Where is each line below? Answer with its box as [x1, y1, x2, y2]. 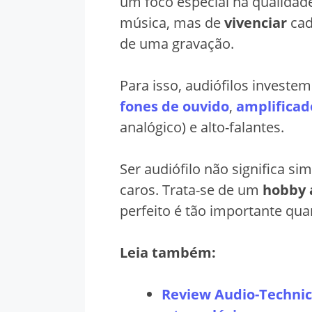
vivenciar [224, 13, 287, 32]
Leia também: [120, 242, 216, 262]
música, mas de [120, 13, 224, 32]
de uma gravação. [120, 33, 234, 53]
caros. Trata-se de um [120, 180, 263, 199]
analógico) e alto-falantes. [120, 117, 284, 136]
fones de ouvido [120, 96, 229, 116]
